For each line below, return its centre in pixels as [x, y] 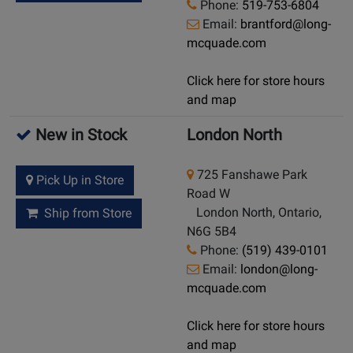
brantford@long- [286, 24]
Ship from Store [85, 214]
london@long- [279, 269]
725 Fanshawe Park [251, 175]
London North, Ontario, [254, 213]
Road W [208, 194]
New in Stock [79, 135]
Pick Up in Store [78, 180]
